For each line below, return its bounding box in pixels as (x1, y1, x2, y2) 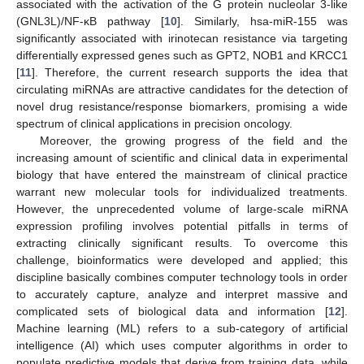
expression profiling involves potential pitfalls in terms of (16, 219, 348, 232)
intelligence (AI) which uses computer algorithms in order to (16, 338, 348, 352)
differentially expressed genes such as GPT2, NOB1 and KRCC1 (16, 48, 348, 62)
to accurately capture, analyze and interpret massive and (16, 287, 348, 301)
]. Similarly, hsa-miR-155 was (177, 14, 348, 28)
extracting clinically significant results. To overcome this (16, 236, 348, 249)
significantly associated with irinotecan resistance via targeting (16, 31, 348, 45)
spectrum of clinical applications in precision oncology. (16, 116, 292, 130)
